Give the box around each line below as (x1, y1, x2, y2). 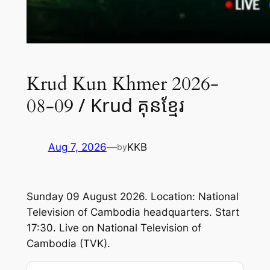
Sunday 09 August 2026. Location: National (26, 190, 239, 203)
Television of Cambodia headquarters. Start (26, 206, 239, 219)
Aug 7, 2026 (48, 141, 107, 154)
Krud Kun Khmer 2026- (26, 71, 219, 96)
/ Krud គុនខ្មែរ (78, 92, 184, 118)
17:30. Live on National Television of (26, 222, 201, 234)
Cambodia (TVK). (26, 237, 110, 250)
